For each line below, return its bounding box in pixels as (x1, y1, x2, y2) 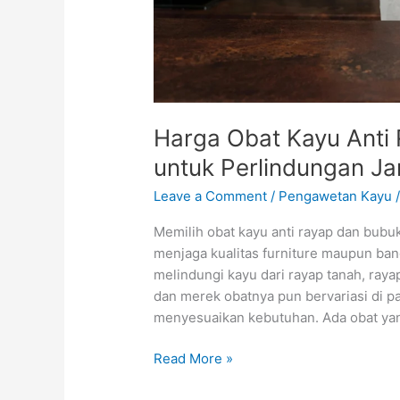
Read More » (154, 350, 234, 368)
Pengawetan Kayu (279, 187, 393, 204)
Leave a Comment (154, 187, 268, 204)
